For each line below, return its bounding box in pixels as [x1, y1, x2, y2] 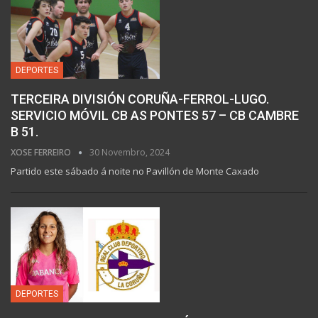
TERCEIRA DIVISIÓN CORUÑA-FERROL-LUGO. [11, 91, 269, 106]
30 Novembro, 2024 [89, 146, 170, 158]
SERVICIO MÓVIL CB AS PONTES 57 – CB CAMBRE [11, 107, 299, 123]
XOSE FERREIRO [11, 146, 73, 158]
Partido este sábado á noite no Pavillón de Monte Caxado [11, 164, 259, 177]
